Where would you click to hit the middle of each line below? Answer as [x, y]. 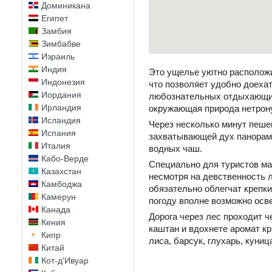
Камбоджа [62, 184]
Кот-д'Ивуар [65, 260]
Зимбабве [61, 44]
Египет [55, 18]
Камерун [59, 197]
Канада [56, 209]
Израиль [58, 56]
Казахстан [61, 171]
